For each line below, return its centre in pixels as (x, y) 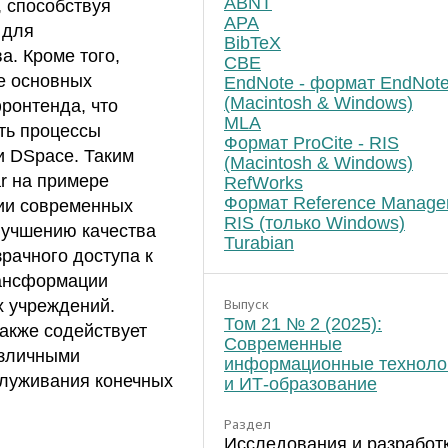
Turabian (259, 242)
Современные (283, 343)
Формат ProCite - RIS (311, 142)
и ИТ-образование (300, 383)
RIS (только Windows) (314, 222)
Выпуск (246, 303)
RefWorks (263, 182)
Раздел (247, 423)
